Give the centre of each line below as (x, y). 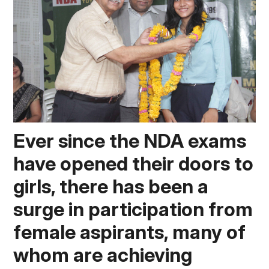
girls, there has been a (111, 186)
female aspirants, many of (130, 232)
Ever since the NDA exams (130, 141)
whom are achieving (103, 255)
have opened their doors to (134, 163)
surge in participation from (133, 209)
